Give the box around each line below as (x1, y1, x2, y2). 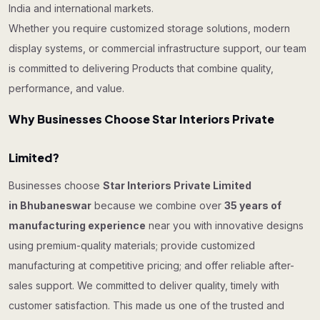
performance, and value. (9, 82, 124, 94)
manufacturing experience (9, 219, 146, 231)
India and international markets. (9, 2, 154, 14)
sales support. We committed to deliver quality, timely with (9, 279, 279, 291)
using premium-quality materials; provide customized (9, 239, 255, 251)
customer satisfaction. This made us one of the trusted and (9, 299, 284, 311)
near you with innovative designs (146, 219, 304, 231)
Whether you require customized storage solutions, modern (9, 22, 290, 34)
